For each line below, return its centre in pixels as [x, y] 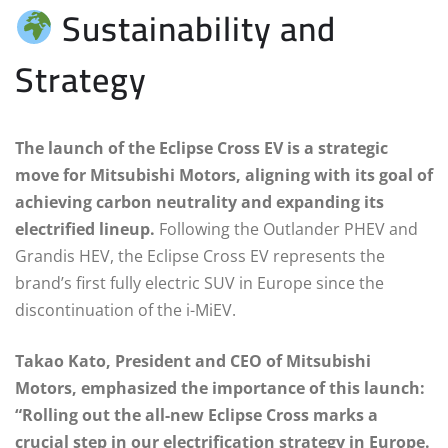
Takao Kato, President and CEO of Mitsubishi [193, 360]
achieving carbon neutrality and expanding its [199, 201]
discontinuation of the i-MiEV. [125, 309]
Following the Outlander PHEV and [286, 228]
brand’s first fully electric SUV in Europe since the [199, 282]
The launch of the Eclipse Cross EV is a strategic [201, 147]
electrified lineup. [85, 228]
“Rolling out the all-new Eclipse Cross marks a [196, 414]
